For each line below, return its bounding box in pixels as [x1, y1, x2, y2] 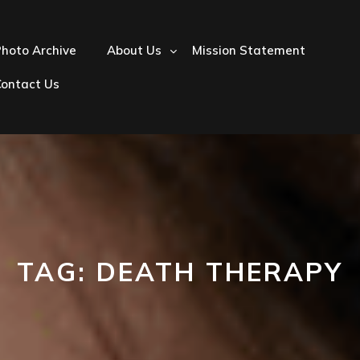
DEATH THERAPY [96, 256, 343, 288]
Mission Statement [192, 42, 305, 58]
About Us [107, 42, 162, 58]
